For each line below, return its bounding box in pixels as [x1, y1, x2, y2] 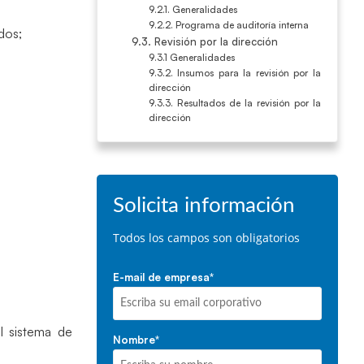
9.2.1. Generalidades [148, 3, 237, 15]
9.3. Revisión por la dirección [132, 35, 279, 48]
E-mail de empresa [112, 271, 210, 284]
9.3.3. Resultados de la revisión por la [148, 97, 321, 109]
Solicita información [112, 195, 295, 216]
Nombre [112, 333, 155, 346]
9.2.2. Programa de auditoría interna [148, 19, 309, 31]
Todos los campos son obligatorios [112, 230, 300, 245]
